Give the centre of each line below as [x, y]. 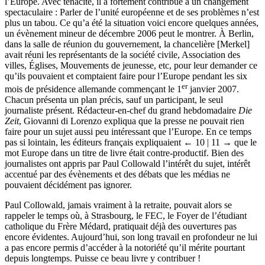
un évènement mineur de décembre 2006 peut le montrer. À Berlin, [129, 33]
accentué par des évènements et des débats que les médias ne [117, 174]
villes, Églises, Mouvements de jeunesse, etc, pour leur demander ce [131, 65]
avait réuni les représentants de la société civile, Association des [122, 54]
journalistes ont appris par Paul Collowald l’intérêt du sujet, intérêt [127, 164]
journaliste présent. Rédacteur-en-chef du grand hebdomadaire [122, 111]
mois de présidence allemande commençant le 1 [93, 89]
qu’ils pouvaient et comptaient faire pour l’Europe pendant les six [126, 76]
